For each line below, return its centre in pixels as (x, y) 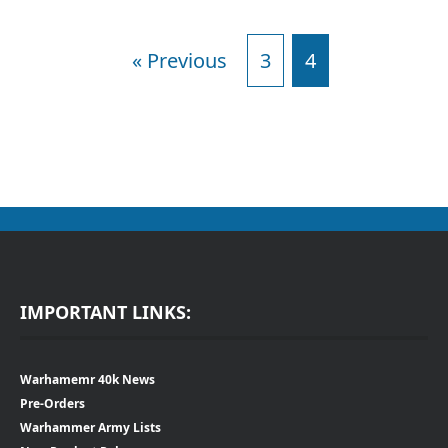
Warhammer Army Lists (90, 427)
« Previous (179, 60)
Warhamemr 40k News (87, 379)
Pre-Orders (52, 403)
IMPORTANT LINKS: (105, 311)
